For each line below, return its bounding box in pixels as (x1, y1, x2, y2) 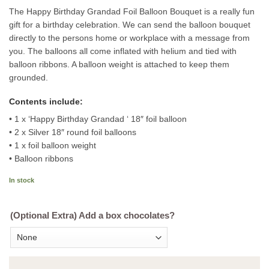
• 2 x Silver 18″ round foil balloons (9, 127, 136, 137)
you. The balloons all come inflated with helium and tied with (9, 46, 237, 56)
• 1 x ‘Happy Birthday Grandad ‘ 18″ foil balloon (9, 113, 187, 124)
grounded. (9, 72, 48, 82)
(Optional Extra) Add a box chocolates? (10, 210, 175, 220)
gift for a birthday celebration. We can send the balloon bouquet (9, 19, 250, 29)
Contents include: (9, 96, 83, 106)
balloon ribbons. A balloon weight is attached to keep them (9, 59, 229, 69)
